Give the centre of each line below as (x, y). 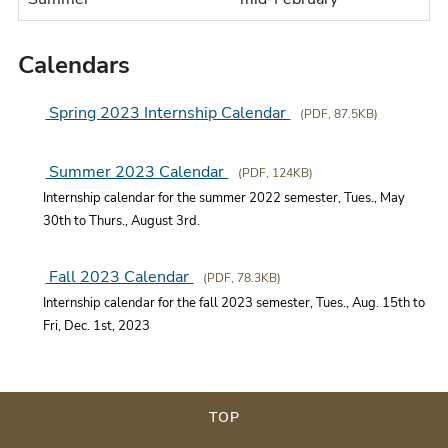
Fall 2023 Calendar (119, 277)
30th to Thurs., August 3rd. (122, 221)
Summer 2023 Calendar (137, 172)
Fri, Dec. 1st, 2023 (97, 326)
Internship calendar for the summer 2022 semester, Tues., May (224, 198)
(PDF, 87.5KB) (339, 114)
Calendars (74, 65)
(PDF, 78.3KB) (242, 278)
